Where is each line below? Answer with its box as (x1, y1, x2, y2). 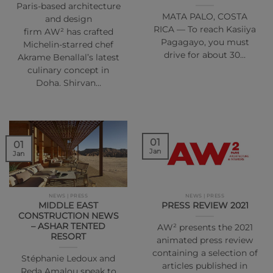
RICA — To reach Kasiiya (154, 24, 256, 35)
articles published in (162, 260, 247, 271)
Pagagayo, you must (160, 37, 249, 48)
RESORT (51, 231, 86, 241)
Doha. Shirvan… (35, 78, 101, 88)
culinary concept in (27, 65, 109, 76)
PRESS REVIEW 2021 (161, 200, 249, 210)
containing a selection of (152, 247, 258, 258)
